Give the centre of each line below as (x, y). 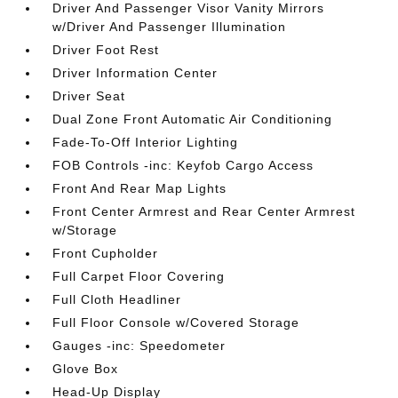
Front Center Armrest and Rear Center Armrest (204, 211)
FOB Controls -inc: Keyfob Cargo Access (183, 165)
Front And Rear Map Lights (140, 188)
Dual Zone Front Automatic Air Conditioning (193, 119)
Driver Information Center (135, 73)
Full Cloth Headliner (117, 299)
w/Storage (85, 230)
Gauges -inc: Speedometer (139, 346)
